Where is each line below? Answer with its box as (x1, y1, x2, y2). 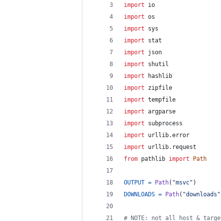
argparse (148, 108, 176, 115)
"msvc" (172, 179, 193, 186)
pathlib (141, 155, 165, 162)
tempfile (148, 96, 176, 103)
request (172, 144, 196, 150)
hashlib (148, 73, 172, 79)
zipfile (148, 84, 172, 91)
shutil (148, 61, 169, 68)
